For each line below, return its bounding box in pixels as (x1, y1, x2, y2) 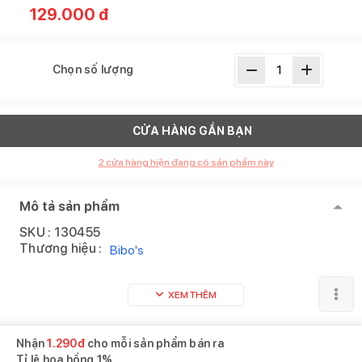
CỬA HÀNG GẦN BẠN (132, 124, 252, 137)
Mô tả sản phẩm (19, 198, 120, 214)
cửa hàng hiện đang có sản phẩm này (103, 156, 274, 168)
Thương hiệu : (19, 240, 103, 256)
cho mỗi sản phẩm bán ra (84, 337, 224, 351)
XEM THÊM (168, 288, 217, 301)
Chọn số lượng (52, 63, 134, 77)
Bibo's (110, 242, 145, 258)
